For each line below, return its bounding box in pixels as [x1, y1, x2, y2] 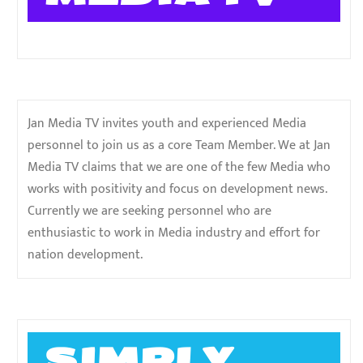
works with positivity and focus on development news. [28, 178, 327, 201]
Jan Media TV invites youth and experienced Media [28, 113, 306, 135]
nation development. [28, 244, 143, 267]
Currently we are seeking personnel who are [28, 200, 271, 223]
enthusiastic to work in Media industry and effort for [28, 222, 320, 245]
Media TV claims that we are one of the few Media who [28, 156, 331, 179]
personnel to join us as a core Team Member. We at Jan [28, 135, 331, 157]
